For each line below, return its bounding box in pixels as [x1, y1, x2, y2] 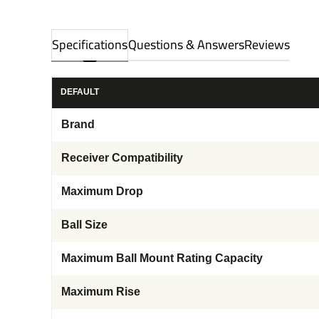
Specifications [52, 32, 127, 56]
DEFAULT [61, 86, 99, 97]
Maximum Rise [61, 285, 140, 298]
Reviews [244, 32, 290, 56]
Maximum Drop [61, 184, 143, 197]
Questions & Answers [128, 32, 244, 56]
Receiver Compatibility [61, 151, 183, 164]
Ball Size [61, 218, 108, 231]
